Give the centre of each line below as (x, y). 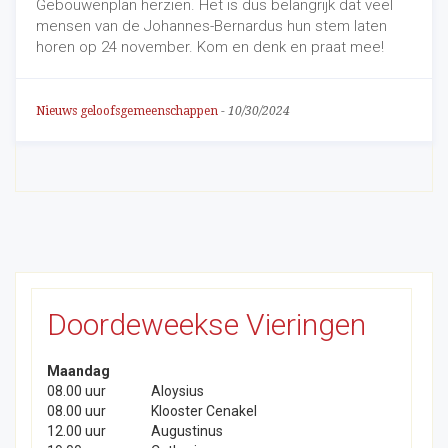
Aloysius (177, 391)
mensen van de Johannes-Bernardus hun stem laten (211, 26)
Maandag (78, 371)
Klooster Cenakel (204, 411)
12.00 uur (76, 431)
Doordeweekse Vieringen (206, 325)
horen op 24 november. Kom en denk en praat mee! (210, 47)
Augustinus (187, 431)
